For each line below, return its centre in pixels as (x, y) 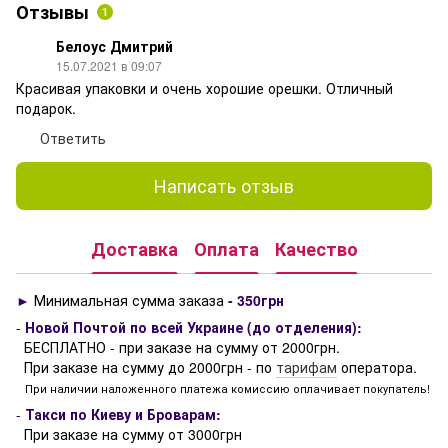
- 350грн (254, 299)
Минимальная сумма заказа (129, 299)
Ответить (73, 137)
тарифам (306, 366)
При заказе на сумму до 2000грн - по (146, 366)
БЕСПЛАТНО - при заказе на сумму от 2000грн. (178, 346)
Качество (316, 249)
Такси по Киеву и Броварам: (123, 413)
